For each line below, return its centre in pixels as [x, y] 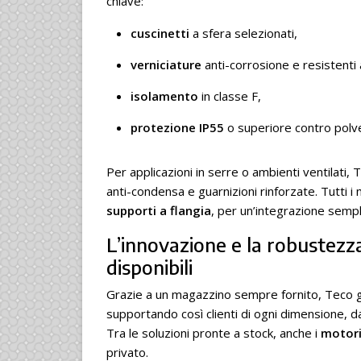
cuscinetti [160, 33]
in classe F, [230, 95]
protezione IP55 [177, 127]
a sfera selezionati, [243, 33]
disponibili [149, 266]
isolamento [164, 95]
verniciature [166, 64]
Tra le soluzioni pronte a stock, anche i [214, 332]
